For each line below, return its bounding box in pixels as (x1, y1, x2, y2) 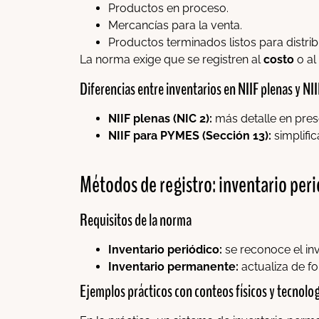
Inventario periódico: (108, 243, 222, 257)
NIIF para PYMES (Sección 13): (108, 128, 271, 142)
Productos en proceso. (108, 1, 229, 16)
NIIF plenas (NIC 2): (108, 111, 212, 125)
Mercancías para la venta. (108, 19, 242, 33)
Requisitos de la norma (80, 209, 192, 232)
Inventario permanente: (108, 260, 239, 274)
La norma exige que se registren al (80, 53, 263, 67)
